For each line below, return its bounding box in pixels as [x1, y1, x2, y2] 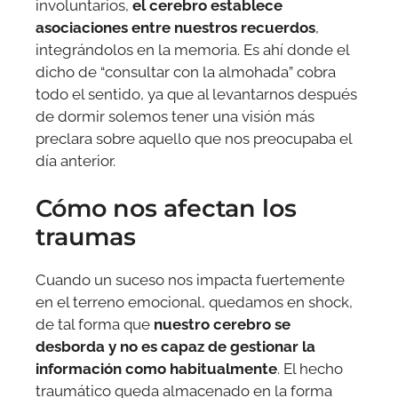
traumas [36, 222, 136, 252]
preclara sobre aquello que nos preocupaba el [36, 129, 352, 147]
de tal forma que [36, 315, 154, 334]
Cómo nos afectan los [36, 194, 297, 224]
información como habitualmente [36, 360, 277, 378]
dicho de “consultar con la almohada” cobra [36, 62, 336, 81]
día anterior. [36, 151, 119, 170]
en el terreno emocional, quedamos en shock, [36, 293, 353, 312]
